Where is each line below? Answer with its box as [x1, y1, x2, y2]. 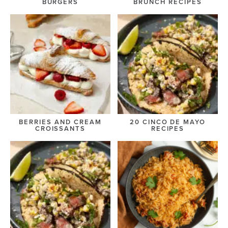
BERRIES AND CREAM [19, 118, 102, 126]
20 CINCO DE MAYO [129, 118, 206, 126]
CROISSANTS [35, 124, 86, 133]
